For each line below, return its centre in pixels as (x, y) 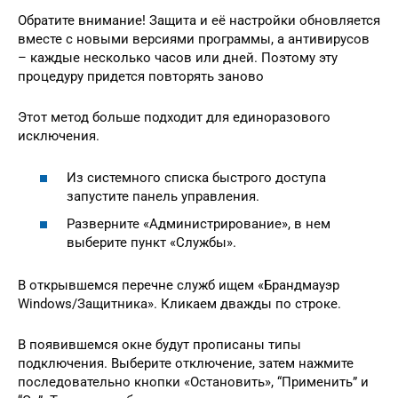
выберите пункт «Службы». (151, 243)
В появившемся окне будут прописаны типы (159, 345)
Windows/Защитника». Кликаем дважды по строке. (179, 304)
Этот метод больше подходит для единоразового (174, 118)
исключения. (59, 136)
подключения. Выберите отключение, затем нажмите (186, 364)
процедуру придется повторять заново (141, 77)
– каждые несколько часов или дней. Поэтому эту (178, 58)
